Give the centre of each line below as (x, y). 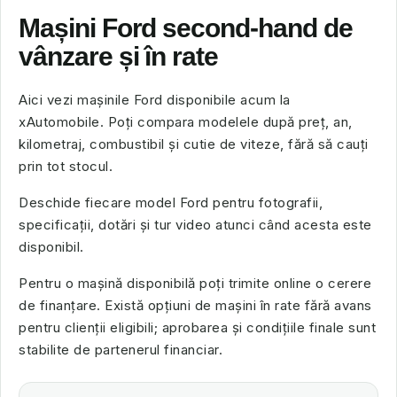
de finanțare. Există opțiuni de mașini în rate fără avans (195, 305)
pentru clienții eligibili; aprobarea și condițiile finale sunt (197, 327)
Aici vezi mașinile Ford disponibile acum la (155, 100)
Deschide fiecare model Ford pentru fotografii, (171, 202)
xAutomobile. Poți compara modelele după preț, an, (186, 122)
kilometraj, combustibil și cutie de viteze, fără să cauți (194, 144)
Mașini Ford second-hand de (186, 28)
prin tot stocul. (66, 166)
